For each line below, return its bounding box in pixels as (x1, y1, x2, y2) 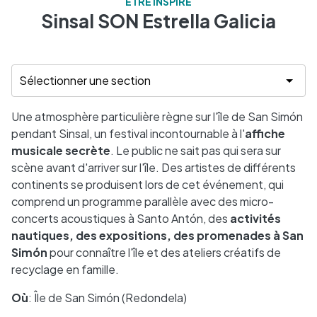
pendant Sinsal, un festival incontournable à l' (11, 126, 245, 141)
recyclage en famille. (11, 262, 119, 277)
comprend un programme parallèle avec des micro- (11, 194, 274, 209)
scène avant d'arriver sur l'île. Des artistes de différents (11, 160, 296, 175)
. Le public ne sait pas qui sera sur (110, 143, 281, 158)
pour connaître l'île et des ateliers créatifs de (47, 245, 281, 260)
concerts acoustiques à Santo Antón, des (11, 211, 230, 226)
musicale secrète (11, 143, 110, 158)
